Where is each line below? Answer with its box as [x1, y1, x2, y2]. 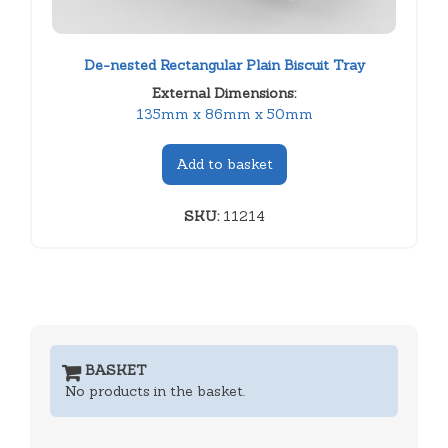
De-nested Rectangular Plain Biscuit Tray [83, 55, 365, 74]
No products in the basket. [65, 381, 245, 400]
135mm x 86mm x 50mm [135, 104, 313, 123]
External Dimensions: [152, 83, 296, 102]
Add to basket [175, 154, 273, 173]
